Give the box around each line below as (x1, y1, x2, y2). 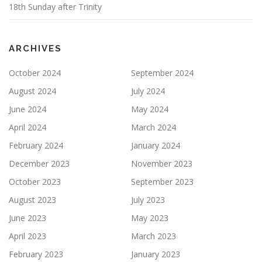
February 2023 (9, 248, 63, 260)
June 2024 (9, 103, 46, 115)
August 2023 (9, 194, 56, 205)
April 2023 (9, 230, 46, 242)
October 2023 (9, 175, 61, 187)
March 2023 (131, 230, 176, 242)
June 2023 (9, 212, 46, 223)
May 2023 (131, 212, 168, 223)
